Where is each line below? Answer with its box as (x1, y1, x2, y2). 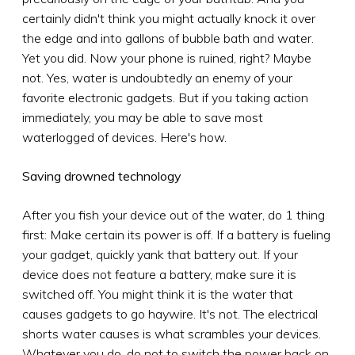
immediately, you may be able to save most (22, 109, 263, 125)
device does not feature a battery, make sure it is (22, 265, 296, 282)
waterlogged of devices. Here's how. (22, 128, 227, 145)
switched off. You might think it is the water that (22, 285, 293, 302)
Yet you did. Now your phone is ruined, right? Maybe (22, 49, 311, 66)
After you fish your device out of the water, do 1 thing (22, 206, 325, 223)
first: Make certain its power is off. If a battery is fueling (22, 226, 330, 242)
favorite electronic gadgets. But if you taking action (22, 89, 308, 105)
